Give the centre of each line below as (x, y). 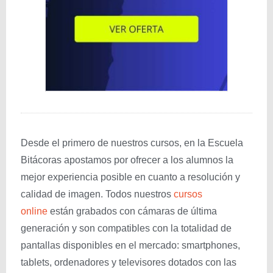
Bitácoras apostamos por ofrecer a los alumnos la (127, 160)
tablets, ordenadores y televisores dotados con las (129, 262)
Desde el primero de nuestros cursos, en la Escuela (132, 143)
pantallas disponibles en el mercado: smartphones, (130, 245)
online (34, 211)
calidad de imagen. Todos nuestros (97, 194)
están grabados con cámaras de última (132, 211)
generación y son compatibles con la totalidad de (126, 228)
